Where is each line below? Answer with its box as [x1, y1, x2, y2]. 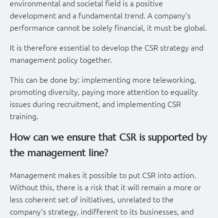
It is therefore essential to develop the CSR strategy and [10, 41, 203, 53]
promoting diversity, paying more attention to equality [10, 86, 198, 97]
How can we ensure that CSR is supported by [10, 131, 207, 144]
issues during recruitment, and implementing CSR [10, 98, 181, 109]
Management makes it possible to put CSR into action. [10, 169, 196, 180]
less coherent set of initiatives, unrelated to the [10, 193, 174, 204]
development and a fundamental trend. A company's [10, 9, 191, 20]
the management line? [10, 146, 108, 159]
